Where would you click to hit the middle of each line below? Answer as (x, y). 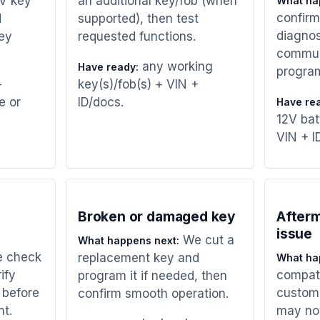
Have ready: (108, 66)
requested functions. (137, 36)
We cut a (207, 240)
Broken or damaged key (157, 217)
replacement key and (139, 257)
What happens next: (129, 240)
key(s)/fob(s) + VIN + (138, 84)
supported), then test (138, 18)
